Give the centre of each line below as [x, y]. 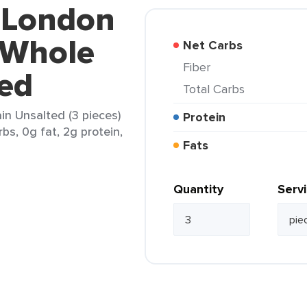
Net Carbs [217, 45]
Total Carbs [217, 89]
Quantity [198, 189]
